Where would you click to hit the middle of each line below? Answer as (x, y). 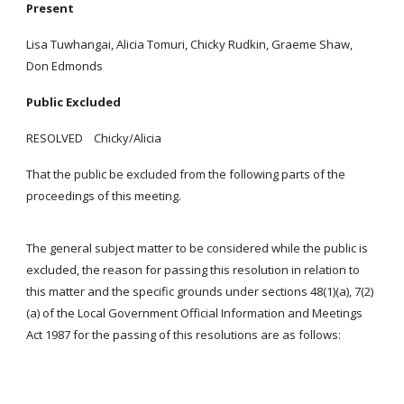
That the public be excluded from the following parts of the (186, 174)
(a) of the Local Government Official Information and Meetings (195, 313)
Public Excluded (74, 102)
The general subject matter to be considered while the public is (197, 248)
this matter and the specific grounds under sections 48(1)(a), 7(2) (200, 291)
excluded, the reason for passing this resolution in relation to (193, 270)
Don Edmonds (65, 66)
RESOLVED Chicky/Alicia (94, 138)
